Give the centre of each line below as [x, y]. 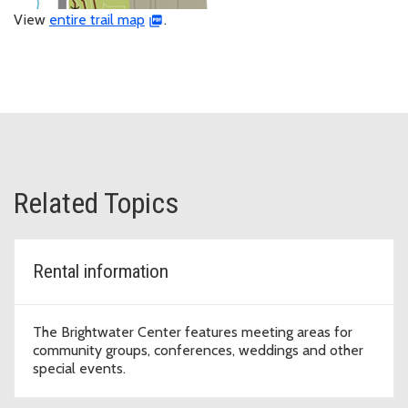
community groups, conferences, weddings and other [198, 351]
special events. [79, 369]
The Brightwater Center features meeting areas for [193, 332]
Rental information [101, 272]
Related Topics [96, 204]
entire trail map [97, 20]
